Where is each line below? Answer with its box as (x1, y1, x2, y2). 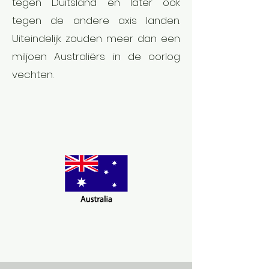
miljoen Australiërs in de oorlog (12, 49, 180, 64)
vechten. (12, 67, 53, 82)
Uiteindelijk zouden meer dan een (12, 31, 180, 46)
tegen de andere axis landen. (12, 13, 180, 28)
